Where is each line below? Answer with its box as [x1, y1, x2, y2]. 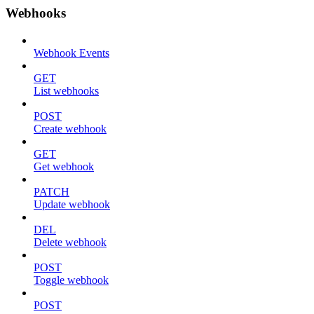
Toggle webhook [34, 273, 109, 286]
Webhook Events [34, 46, 109, 59]
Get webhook [34, 160, 94, 172]
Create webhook [34, 122, 107, 135]
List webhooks [34, 84, 99, 97]
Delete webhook [34, 235, 107, 248]
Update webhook [34, 198, 110, 210]
